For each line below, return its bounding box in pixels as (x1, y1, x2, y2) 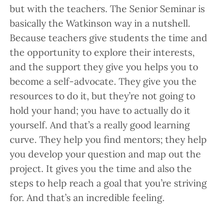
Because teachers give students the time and (10, 31, 207, 44)
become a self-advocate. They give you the (10, 75, 197, 88)
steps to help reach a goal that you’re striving (10, 177, 207, 189)
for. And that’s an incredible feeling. (10, 191, 165, 204)
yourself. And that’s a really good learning (10, 119, 190, 131)
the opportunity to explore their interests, (10, 46, 195, 59)
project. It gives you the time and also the (10, 162, 192, 175)
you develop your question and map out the (10, 148, 201, 160)
